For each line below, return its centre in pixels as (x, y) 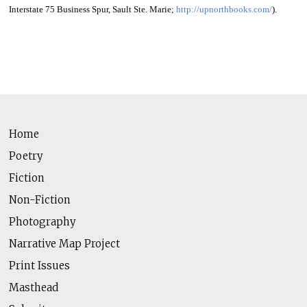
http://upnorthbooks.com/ (224, 9)
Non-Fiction (39, 199)
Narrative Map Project (64, 243)
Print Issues (39, 265)
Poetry (26, 156)
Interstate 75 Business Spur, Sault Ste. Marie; (92, 9)
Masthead (33, 287)
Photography (42, 221)
